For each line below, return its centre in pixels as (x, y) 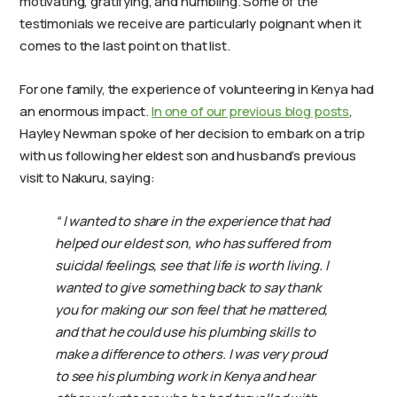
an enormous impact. (86, 111)
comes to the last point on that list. (125, 46)
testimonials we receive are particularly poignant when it (191, 23)
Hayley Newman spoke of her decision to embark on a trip (192, 133)
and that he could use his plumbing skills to (185, 332)
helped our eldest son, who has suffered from (193, 243)
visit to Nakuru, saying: (87, 178)
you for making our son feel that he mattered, (192, 310)
